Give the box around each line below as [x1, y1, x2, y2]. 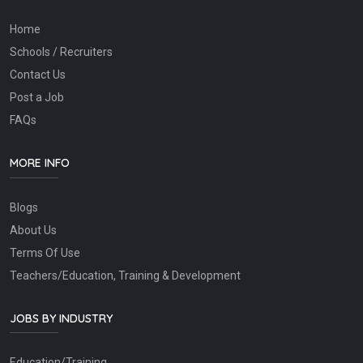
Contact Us [10, 68, 66, 82]
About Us [10, 223, 57, 237]
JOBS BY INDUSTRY [10, 310, 113, 326]
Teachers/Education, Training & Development [10, 268, 241, 282]
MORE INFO [10, 156, 70, 171]
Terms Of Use [10, 246, 80, 259]
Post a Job [10, 91, 64, 105]
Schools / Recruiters [10, 45, 113, 59]
